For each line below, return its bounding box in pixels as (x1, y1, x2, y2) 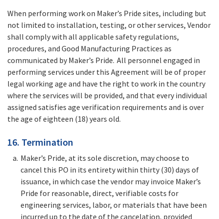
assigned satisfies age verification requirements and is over (7, 102, 204, 112)
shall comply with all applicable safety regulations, (7, 32, 179, 42)
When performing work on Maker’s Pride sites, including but (7, 8, 206, 19)
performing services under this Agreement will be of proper (7, 67, 206, 77)
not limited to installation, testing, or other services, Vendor (7, 20, 211, 30)
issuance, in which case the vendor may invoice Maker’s (21, 176, 201, 187)
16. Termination (7, 136, 73, 149)
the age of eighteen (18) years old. (7, 114, 122, 124)
